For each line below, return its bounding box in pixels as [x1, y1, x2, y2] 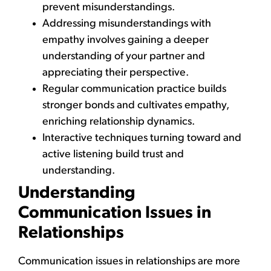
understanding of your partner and [42, 50, 205, 62]
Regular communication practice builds [42, 83, 226, 95]
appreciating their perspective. [42, 67, 189, 79]
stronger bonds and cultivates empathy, [42, 99, 229, 111]
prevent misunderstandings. [42, 1, 175, 13]
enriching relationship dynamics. [42, 116, 195, 128]
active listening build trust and [42, 148, 184, 160]
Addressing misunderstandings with [42, 18, 211, 30]
